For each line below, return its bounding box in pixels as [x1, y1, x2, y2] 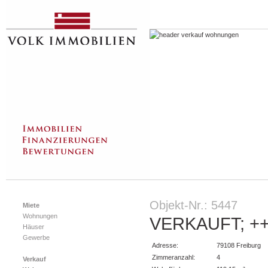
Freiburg [236, 242, 261, 249]
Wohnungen [23, 212, 57, 220]
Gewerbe [23, 234, 50, 241]
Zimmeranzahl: [152, 254, 195, 261]
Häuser [23, 223, 44, 230]
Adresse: [152, 242, 178, 249]
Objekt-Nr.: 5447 [150, 199, 237, 212]
